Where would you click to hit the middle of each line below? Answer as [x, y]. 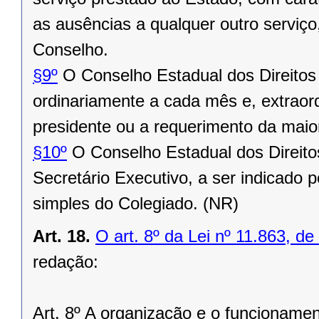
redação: [66, 262]
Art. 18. [62, 236]
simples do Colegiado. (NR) [136, 204]
